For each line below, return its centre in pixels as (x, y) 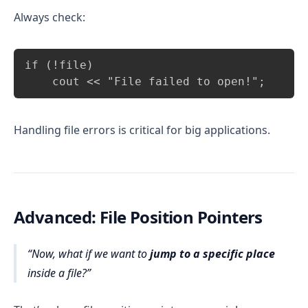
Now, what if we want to (91, 253)
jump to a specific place (212, 253)
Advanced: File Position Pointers (138, 217)
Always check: (49, 17)
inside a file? (57, 273)
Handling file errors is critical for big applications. (142, 130)
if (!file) (59, 65)
